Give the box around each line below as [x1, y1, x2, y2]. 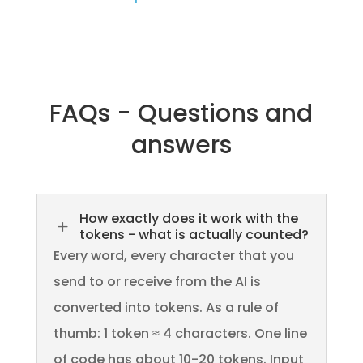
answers [130, 128, 232, 163]
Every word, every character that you [53, 246, 294, 266]
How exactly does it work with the [79, 209, 298, 228]
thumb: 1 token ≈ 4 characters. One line [53, 324, 307, 344]
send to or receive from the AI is [53, 272, 261, 292]
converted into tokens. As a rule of [53, 298, 279, 318]
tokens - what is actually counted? [79, 225, 309, 245]
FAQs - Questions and [49, 96, 314, 131]
